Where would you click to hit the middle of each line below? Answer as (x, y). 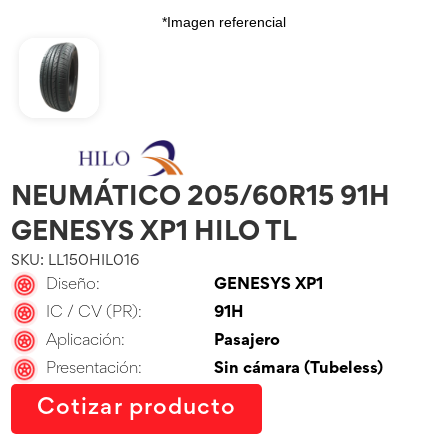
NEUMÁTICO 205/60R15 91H (201, 199)
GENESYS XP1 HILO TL (154, 234)
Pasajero (247, 341)
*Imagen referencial (224, 22)
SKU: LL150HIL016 (75, 261)
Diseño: (73, 285)
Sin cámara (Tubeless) (299, 370)
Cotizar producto (137, 408)
